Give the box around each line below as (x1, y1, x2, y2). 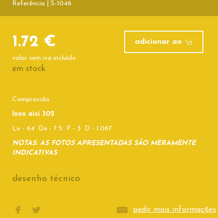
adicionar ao (135, 38, 184, 46)
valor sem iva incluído (12, 54, 76, 62)
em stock (12, 65, 45, 73)
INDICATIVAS (12, 149, 57, 157)
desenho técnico (12, 174, 80, 183)
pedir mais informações (132, 205, 216, 214)
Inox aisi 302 (12, 110, 54, 118)
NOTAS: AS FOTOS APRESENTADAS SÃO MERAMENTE (12, 140, 196, 147)
